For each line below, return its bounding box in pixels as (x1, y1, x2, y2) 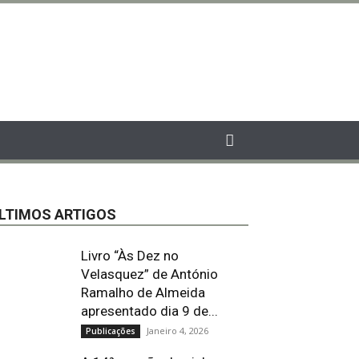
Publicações (86, 325, 135, 337)
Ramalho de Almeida (81, 284, 205, 301)
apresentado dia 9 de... (81, 303, 218, 319)
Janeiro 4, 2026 (147, 325, 208, 337)
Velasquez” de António (81, 266, 218, 282)
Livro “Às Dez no (81, 248, 179, 264)
